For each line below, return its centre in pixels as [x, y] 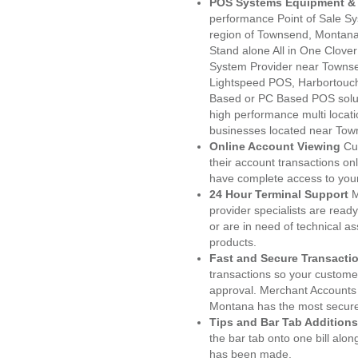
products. [233, 242]
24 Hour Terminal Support [279, 194]
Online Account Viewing [276, 146]
